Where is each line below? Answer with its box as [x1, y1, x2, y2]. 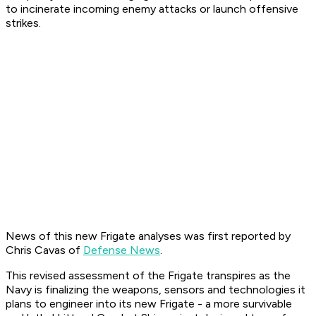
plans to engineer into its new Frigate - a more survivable [6, 297, 292, 311]
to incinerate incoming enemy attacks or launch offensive [6, 2, 298, 16]
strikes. [6, 16, 41, 30]
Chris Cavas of [6, 243, 83, 257]
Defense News [83, 243, 160, 257]
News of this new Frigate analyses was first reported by [6, 229, 291, 243]
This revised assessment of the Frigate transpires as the [6, 269, 291, 283]
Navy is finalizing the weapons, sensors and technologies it [6, 283, 305, 297]
